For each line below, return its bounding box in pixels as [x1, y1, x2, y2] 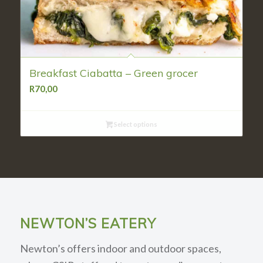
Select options [113, 120, 158, 128]
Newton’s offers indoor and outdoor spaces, [19, 241, 221, 255]
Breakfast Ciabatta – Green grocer [29, 66, 198, 80]
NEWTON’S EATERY [19, 215, 156, 232]
